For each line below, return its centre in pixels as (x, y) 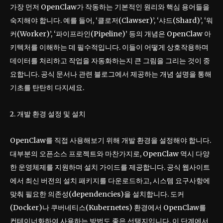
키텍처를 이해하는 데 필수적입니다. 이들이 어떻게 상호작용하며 (109, 48)
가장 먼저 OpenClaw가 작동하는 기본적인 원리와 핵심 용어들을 (110, 7)
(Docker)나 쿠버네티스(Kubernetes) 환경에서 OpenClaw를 (108, 208)
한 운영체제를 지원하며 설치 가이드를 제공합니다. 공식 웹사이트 (110, 167)
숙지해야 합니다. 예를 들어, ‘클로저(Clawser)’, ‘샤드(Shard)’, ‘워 (111, 21)
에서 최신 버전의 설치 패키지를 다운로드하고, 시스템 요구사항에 (110, 181)
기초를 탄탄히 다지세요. (47, 88)
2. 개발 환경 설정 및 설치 (48, 114)
